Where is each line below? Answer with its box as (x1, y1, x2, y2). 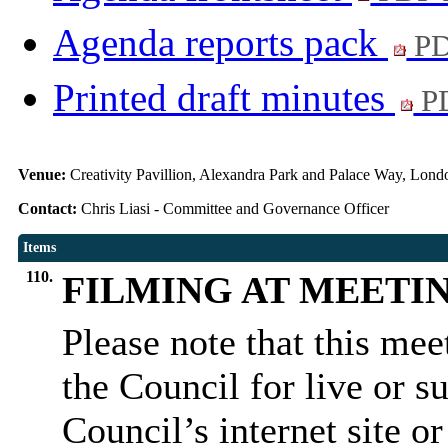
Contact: (17, 200, 81, 218)
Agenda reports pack (53, 21, 388, 65)
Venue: (17, 166, 70, 184)
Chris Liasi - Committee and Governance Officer (80, 200, 393, 218)
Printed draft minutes (53, 76, 395, 120)
